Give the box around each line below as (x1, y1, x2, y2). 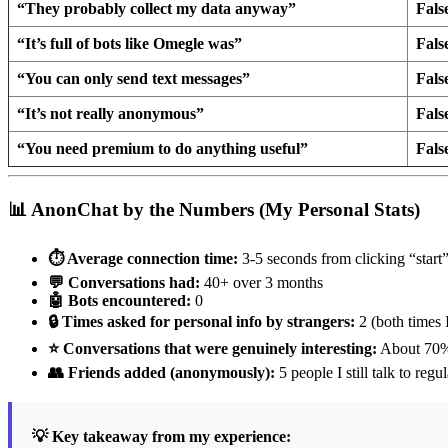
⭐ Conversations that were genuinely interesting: (48, 339, 377, 357)
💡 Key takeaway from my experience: (32, 427, 291, 445)
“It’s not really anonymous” (17, 105, 204, 123)
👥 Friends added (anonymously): (48, 363, 275, 381)
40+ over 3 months (200, 273, 323, 291)
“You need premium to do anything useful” (17, 140, 308, 158)
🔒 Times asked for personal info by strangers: (48, 312, 355, 330)
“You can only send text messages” (17, 70, 250, 88)
